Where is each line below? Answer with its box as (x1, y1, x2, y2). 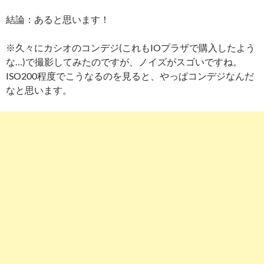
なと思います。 (6, 84, 72, 95)
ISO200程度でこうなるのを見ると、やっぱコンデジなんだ (6, 70, 254, 81)
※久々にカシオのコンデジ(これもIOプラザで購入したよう (6, 41, 255, 53)
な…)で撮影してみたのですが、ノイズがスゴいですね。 (6, 55, 242, 67)
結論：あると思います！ (6, 13, 110, 25)
